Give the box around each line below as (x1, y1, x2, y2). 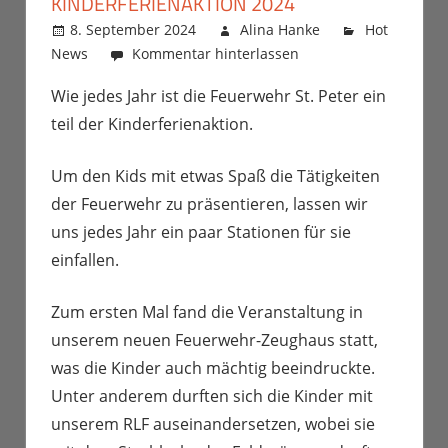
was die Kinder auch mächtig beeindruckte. (51, 357, 375, 380)
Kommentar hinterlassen (132, 44, 300, 64)
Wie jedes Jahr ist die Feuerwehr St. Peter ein (51, 85, 386, 108)
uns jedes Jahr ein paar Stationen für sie (51, 221, 351, 244)
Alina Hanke (240, 20, 321, 40)
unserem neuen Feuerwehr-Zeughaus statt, (51, 329, 378, 352)
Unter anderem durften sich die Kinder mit (51, 385, 373, 408)
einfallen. (51, 249, 119, 272)
